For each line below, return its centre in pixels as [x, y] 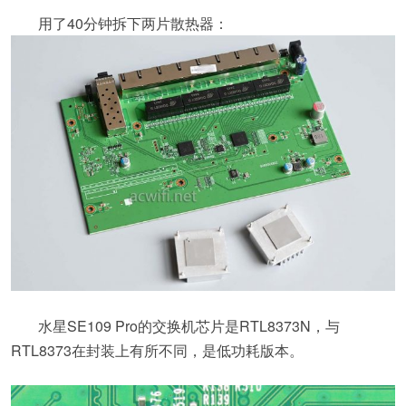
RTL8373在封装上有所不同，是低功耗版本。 [157, 351]
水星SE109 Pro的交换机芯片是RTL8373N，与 [189, 326]
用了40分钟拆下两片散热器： [133, 23]
